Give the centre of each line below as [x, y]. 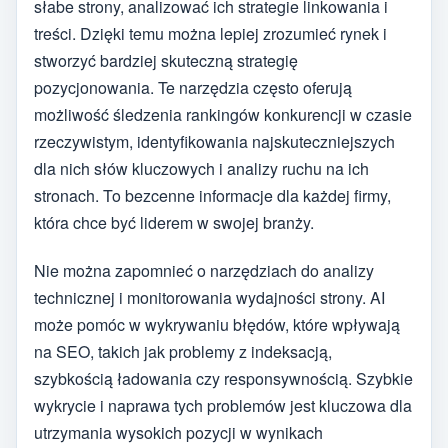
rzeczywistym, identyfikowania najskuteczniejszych [214, 141]
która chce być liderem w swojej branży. [174, 222]
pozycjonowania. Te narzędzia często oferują [193, 87]
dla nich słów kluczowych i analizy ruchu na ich [201, 168]
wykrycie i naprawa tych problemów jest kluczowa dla [223, 406]
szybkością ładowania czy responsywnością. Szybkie [223, 379]
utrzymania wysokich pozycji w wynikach [178, 433]
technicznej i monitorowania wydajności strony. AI [209, 298]
